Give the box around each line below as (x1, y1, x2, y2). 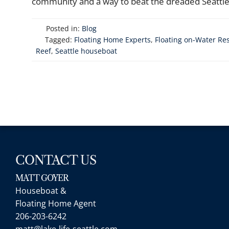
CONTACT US (15, 152, 96, 168)
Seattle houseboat (55, 45, 117, 56)
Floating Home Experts (74, 34, 151, 44)
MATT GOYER (15, 173, 68, 184)
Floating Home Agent (15, 198, 96, 210)
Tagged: (43, 34, 74, 44)
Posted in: (44, 23, 82, 33)
